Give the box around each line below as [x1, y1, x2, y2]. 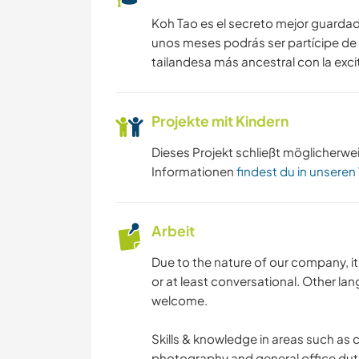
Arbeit [151, 222, 195, 240]
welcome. [151, 292, 208, 309]
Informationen [151, 163, 236, 179]
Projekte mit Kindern [151, 112, 288, 131]
